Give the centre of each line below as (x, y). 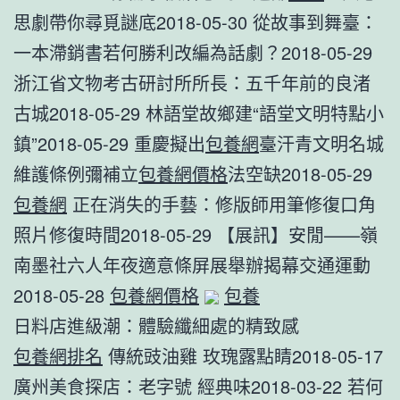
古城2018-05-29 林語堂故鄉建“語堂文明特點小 (199, 112)
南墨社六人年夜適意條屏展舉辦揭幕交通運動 (192, 264)
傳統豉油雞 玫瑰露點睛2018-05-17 (243, 355)
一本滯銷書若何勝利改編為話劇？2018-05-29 (193, 52)
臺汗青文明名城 (321, 143)
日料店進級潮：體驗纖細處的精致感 (156, 325)
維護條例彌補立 (76, 173)
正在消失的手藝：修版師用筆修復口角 (221, 204)
